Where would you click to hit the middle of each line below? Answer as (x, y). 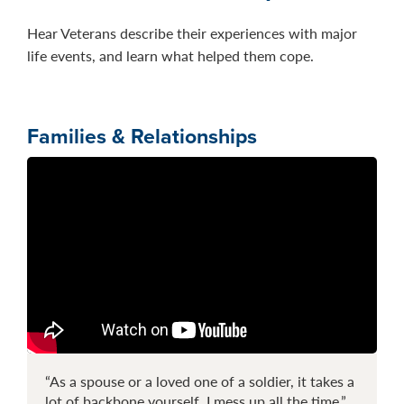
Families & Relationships (142, 136)
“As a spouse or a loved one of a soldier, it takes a (200, 381)
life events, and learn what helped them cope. (170, 55)
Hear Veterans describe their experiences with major (192, 33)
